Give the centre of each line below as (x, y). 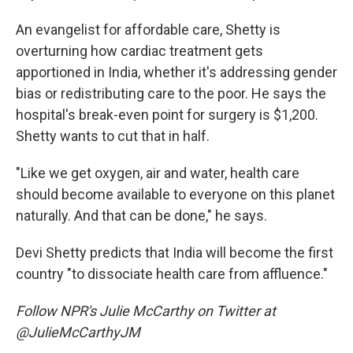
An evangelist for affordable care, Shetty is (148, 30)
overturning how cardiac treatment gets (139, 51)
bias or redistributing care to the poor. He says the (171, 93)
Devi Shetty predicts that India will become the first (175, 253)
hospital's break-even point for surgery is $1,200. (167, 115)
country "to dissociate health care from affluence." (172, 274)
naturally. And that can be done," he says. (141, 216)
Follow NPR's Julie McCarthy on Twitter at (146, 311)
